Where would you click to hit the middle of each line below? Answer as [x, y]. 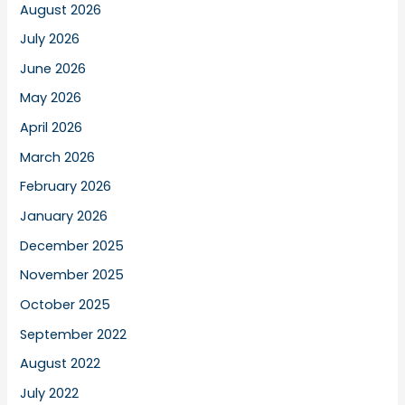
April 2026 [52, 128]
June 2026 [53, 68]
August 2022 [61, 364]
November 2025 [72, 275]
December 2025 [72, 245]
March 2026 [58, 157]
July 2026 [50, 39]
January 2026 [64, 217]
